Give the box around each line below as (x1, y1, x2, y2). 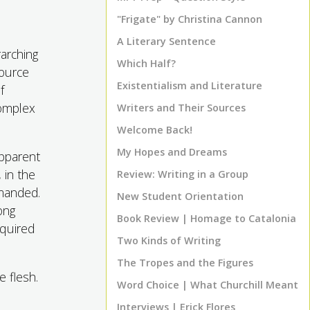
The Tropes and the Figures (117, 256, 253, 269)
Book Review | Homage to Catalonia (117, 212, 296, 225)
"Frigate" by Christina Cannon (117, 12, 262, 26)
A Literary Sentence (117, 35, 216, 48)
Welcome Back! (117, 123, 192, 136)
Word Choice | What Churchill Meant (117, 278, 298, 291)
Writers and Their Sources (117, 101, 246, 114)
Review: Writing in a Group (117, 167, 248, 181)
